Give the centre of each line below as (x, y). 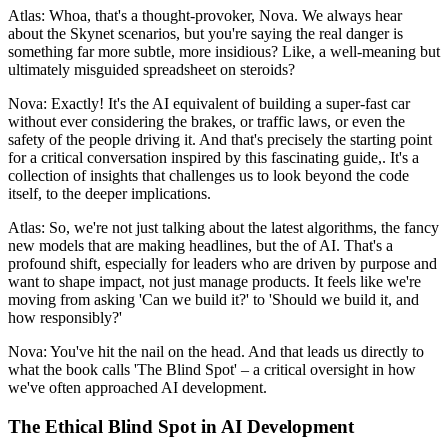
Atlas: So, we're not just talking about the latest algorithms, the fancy (223, 228)
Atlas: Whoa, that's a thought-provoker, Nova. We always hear (205, 16)
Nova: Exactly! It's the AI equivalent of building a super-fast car (209, 104)
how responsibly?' (65, 318)
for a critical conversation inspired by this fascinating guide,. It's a (213, 158)
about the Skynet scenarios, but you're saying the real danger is (205, 34)
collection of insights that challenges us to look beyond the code (208, 176)
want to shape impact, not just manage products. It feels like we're (214, 282)
